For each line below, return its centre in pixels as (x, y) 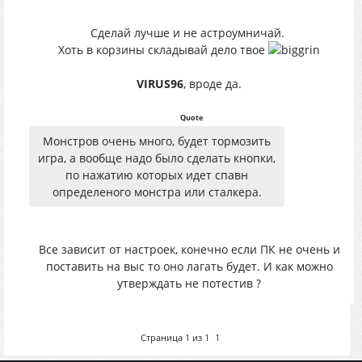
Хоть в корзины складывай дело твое (163, 50)
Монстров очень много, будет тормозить (157, 141)
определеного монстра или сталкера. (157, 192)
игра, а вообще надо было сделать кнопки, (157, 158)
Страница (162, 337)
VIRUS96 (160, 84)
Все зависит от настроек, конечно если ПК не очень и (189, 249)
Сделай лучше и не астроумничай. (189, 33)
